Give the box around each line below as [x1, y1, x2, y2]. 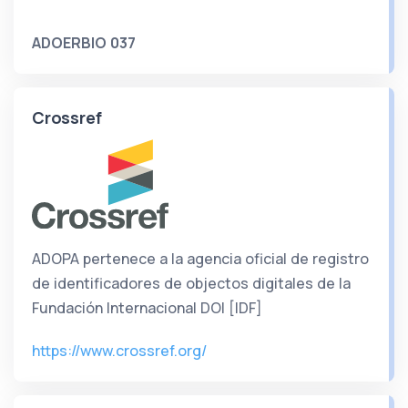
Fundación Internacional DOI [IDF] [32, 297, 262, 318]
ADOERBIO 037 [32, 33, 136, 54]
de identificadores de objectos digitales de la [32, 272, 351, 293]
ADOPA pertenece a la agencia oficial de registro [32, 248, 369, 269]
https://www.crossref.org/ [32, 340, 207, 361]
